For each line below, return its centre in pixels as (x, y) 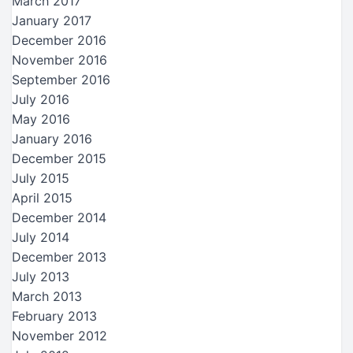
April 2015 (42, 197)
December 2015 (59, 158)
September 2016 (61, 79)
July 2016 (41, 99)
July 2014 (41, 237)
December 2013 (59, 256)
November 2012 (59, 335)
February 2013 (54, 316)
